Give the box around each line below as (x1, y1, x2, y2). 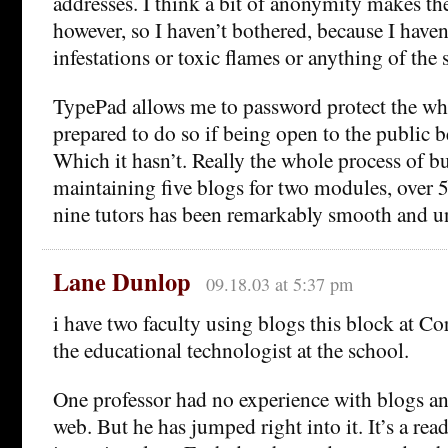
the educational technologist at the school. (53, 334, 409, 364)
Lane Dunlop (53, 263, 191, 299)
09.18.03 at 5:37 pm (205, 271, 353, 296)
